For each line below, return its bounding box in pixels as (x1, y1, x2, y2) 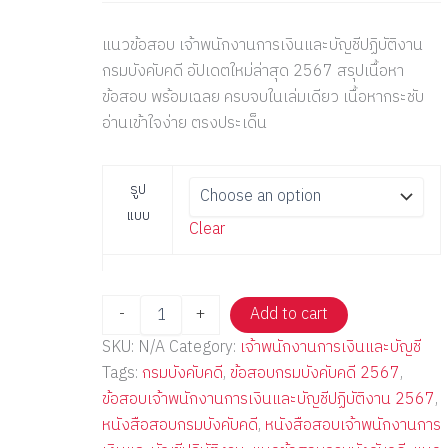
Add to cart (250, 301, 329, 328)
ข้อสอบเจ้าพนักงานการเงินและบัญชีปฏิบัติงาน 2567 (102, 386, 435, 413)
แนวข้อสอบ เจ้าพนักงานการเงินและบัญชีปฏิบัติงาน (102, 32, 423, 59)
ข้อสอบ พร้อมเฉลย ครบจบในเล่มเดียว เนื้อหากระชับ (102, 84, 424, 111)
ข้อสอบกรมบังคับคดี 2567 (230, 360, 400, 387)
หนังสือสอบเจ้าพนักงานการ (265, 412, 441, 439)
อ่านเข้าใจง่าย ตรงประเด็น (102, 110, 267, 137)
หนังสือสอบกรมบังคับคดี (102, 412, 258, 439)
